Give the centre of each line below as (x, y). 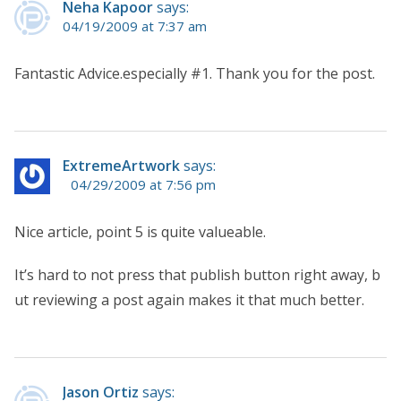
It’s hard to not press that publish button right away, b (197, 274)
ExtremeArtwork (121, 165)
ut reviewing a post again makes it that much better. (189, 299)
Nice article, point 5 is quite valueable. (140, 231)
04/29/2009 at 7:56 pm (143, 184)
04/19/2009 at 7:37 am (135, 26)
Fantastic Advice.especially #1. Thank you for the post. (195, 73)
